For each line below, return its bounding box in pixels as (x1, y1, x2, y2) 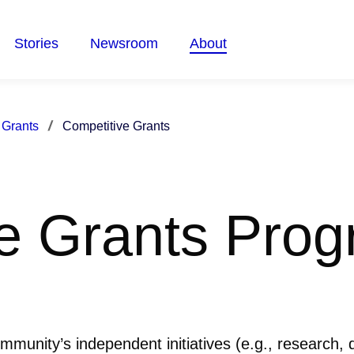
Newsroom (90, 36, 158, 51)
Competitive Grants (62, 119, 170, 133)
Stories (14, 36, 58, 51)
